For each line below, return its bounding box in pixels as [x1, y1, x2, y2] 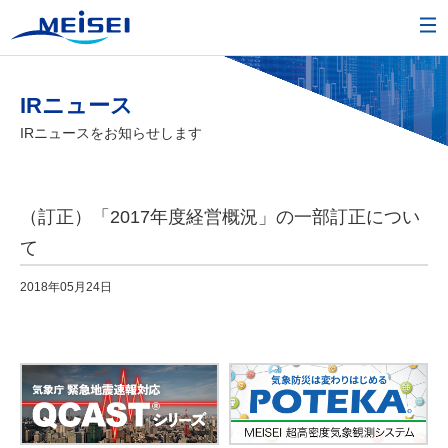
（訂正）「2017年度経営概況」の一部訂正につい [20, 207, 420, 228]
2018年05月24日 [20, 280, 112, 295]
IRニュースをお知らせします [20, 125, 202, 142]
